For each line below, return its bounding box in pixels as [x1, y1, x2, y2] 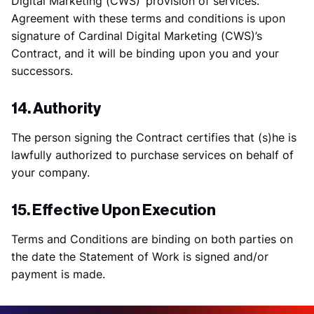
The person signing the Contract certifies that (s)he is [11, 130, 296, 144]
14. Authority [11, 101, 101, 116]
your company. [11, 165, 90, 179]
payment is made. [11, 267, 105, 281]
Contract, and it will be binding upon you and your [11, 46, 279, 60]
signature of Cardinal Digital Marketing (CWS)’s [11, 29, 262, 43]
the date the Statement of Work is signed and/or [11, 250, 268, 264]
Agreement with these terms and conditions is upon [11, 11, 285, 25]
